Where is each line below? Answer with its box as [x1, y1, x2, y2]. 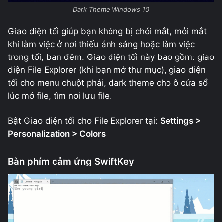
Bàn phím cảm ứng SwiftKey [8, 155, 134, 167]
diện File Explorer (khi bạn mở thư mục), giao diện [8, 64, 206, 75]
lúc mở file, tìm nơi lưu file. [8, 90, 112, 101]
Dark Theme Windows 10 [73, 5, 149, 13]
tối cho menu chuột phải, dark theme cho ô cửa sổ [8, 77, 208, 88]
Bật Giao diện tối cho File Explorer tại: [8, 115, 160, 126]
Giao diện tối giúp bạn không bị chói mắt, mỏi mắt [8, 26, 207, 36]
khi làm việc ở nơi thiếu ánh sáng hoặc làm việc [8, 39, 195, 49]
